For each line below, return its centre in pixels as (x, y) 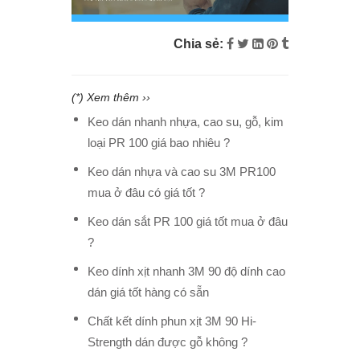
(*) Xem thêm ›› (111, 97)
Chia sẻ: (198, 43)
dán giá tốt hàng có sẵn (148, 292)
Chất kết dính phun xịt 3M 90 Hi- (172, 321)
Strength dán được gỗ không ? (168, 342)
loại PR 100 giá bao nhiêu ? (159, 142)
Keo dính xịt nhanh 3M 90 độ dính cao (186, 271)
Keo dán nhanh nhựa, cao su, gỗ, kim (186, 121)
